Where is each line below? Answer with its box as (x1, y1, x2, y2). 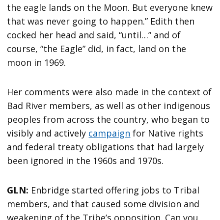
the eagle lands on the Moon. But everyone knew (7, 1, 213, 13)
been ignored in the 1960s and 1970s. (7, 154, 166, 166)
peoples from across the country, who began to (7, 113, 210, 125)
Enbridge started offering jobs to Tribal (28, 184, 200, 196)
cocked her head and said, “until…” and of (7, 28, 181, 41)
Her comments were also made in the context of (7, 85, 212, 98)
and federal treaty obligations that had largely (7, 140, 204, 153)
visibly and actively (7, 127, 89, 139)
